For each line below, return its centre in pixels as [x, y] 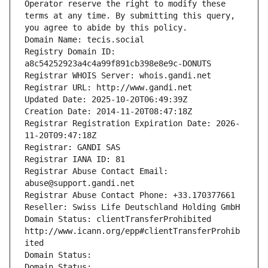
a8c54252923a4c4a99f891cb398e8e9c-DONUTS [118, 64]
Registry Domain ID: [70, 52]
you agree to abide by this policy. [106, 28]
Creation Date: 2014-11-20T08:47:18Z [108, 112]
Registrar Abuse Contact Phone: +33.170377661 [130, 195]
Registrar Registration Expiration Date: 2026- [132, 124]
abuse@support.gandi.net [80, 183]
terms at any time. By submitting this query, [130, 16]
